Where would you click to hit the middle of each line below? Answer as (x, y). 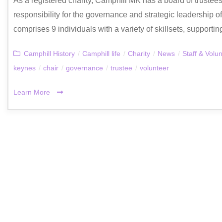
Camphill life (101, 53)
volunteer (154, 68)
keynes (25, 68)
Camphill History (49, 53)
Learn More (33, 92)
